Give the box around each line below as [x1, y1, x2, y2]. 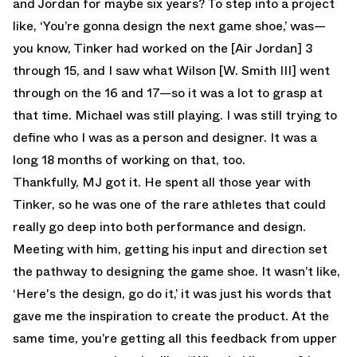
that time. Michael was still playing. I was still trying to [13, 106, 337, 125]
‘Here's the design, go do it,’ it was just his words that [13, 284, 331, 304]
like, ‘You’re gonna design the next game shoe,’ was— [13, 17, 326, 36]
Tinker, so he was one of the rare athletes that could [13, 195, 326, 214]
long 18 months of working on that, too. [13, 151, 245, 170]
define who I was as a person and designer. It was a [13, 128, 317, 147]
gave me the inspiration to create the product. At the [13, 307, 329, 326]
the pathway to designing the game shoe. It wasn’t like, [13, 262, 340, 281]
